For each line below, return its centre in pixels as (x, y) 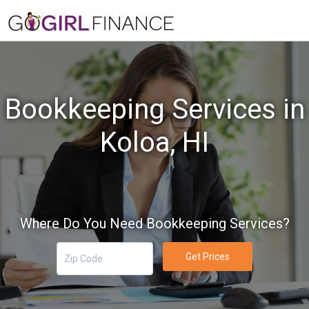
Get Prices (207, 256)
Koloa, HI (154, 142)
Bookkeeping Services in (154, 109)
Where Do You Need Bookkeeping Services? (154, 223)
